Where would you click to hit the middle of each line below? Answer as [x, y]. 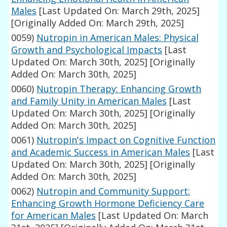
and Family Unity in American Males [89, 101]
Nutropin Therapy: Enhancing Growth [119, 89]
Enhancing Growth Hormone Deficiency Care [108, 203]
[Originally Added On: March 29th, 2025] [98, 23]
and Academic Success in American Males [101, 152]
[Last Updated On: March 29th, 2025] [118, 11]
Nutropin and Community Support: [113, 191]
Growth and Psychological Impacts [87, 50]
